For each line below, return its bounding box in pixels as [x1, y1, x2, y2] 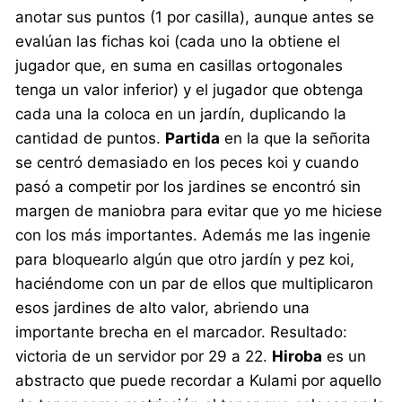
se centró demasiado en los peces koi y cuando [15, 153, 360, 171]
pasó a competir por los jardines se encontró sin [15, 177, 362, 196]
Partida [165, 128, 221, 147]
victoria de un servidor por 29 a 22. [15, 346, 273, 365]
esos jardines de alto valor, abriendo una [15, 298, 310, 317]
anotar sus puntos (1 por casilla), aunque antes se [15, 7, 375, 26]
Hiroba [272, 346, 323, 365]
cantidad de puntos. [15, 128, 166, 147]
